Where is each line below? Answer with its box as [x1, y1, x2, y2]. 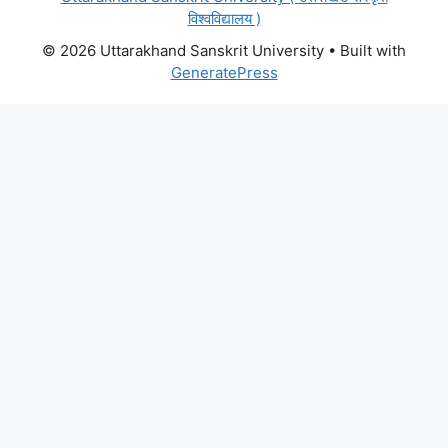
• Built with [324, 41, 406, 61]
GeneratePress [170, 63, 278, 83]
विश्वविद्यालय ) [187, 9, 261, 29]
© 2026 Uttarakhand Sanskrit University [42, 41, 324, 61]
